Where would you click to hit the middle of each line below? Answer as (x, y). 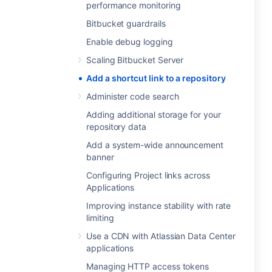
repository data (116, 127)
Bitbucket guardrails (126, 23)
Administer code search (133, 96)
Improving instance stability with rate (159, 206)
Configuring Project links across (148, 175)
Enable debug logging (130, 42)
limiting (100, 218)
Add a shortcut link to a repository (156, 78)
